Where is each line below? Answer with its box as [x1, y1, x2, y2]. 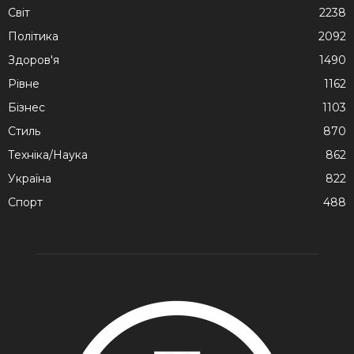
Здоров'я [8, 53, 59, 68]
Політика [8, 29, 58, 44]
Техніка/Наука [8, 148, 88, 163]
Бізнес [8, 100, 45, 115]
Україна [8, 171, 51, 186]
